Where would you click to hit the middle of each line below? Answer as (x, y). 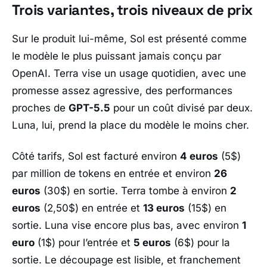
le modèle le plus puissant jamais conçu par (117, 56)
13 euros (164, 208)
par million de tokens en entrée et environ (113, 173)
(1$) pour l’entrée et (84, 242)
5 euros (152, 242)
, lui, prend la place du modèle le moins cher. (142, 125)
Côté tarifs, (40, 156)
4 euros (199, 156)
